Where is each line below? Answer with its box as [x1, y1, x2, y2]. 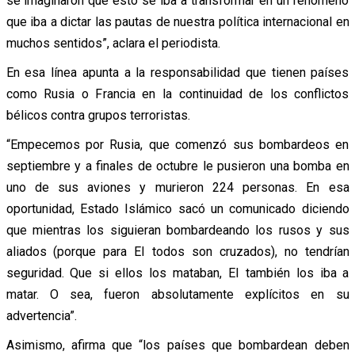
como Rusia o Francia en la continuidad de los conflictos [6, 86, 349, 101]
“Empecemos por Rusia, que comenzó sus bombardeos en [6, 136, 349, 152]
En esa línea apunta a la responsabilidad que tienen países [6, 64, 349, 80]
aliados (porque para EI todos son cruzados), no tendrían [6, 243, 349, 259]
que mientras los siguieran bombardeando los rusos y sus [6, 222, 349, 238]
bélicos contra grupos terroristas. [6, 107, 190, 123]
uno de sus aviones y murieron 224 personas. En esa [6, 179, 349, 195]
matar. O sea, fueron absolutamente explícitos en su [6, 286, 349, 302]
